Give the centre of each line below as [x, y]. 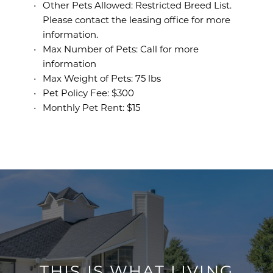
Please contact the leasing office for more [136, 19]
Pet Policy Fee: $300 [88, 92]
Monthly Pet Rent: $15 [91, 107]
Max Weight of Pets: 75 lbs [101, 78]
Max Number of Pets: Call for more [120, 48]
